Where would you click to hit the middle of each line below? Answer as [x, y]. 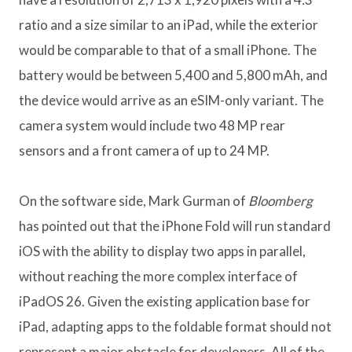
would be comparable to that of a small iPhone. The [168, 50]
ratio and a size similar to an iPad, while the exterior [169, 25]
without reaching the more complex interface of [158, 277]
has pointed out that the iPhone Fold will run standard [175, 226]
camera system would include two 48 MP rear [152, 126]
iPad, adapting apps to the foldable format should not [175, 327]
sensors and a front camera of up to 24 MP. [144, 151]
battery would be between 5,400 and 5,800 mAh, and [173, 75]
